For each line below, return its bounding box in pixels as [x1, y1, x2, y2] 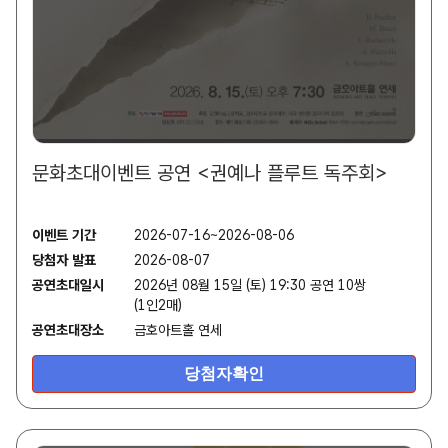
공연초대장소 [32, 322, 104, 339]
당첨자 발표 [32, 252, 96, 269]
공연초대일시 [32, 277, 104, 294]
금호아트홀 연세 [134, 322, 222, 339]
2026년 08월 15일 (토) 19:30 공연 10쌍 [134, 277, 366, 294]
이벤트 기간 [32, 227, 96, 244]
